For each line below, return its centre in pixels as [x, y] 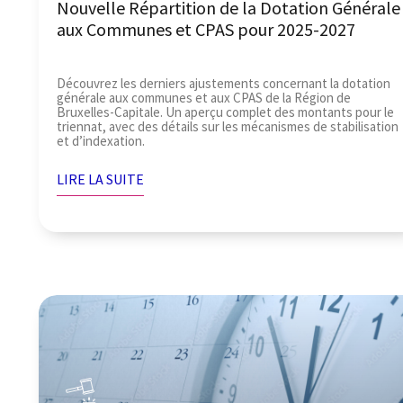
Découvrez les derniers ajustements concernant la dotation [224, 83]
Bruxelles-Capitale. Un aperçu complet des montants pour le [226, 112]
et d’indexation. [101, 140]
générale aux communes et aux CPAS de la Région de [204, 97]
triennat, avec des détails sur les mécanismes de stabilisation [228, 126]
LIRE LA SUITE [101, 179]
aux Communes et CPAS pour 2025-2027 [206, 29]
